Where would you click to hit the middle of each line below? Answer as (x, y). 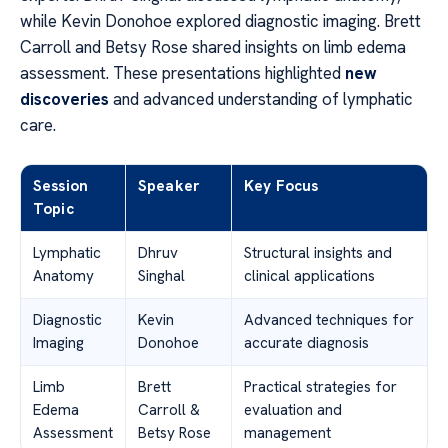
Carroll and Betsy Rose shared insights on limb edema (213, 46)
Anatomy (63, 275)
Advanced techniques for (329, 319)
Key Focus (281, 185)
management (287, 432)
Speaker (169, 185)
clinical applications (309, 275)
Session (61, 185)
